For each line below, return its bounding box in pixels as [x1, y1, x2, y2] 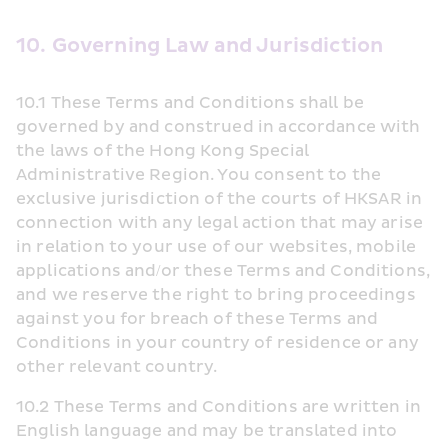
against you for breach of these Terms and [16, 309, 379, 329]
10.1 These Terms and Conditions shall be [16, 93, 365, 113]
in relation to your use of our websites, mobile [16, 237, 417, 257]
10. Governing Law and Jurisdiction [16, 34, 384, 58]
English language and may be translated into [16, 421, 398, 441]
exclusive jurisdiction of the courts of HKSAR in [16, 189, 423, 209]
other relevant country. [16, 357, 218, 377]
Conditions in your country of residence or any [16, 333, 419, 353]
